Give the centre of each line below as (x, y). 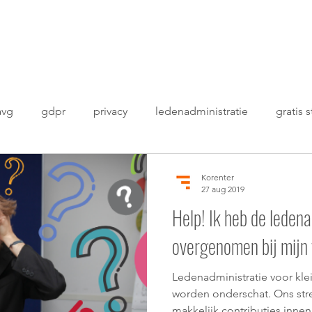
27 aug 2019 (223, 189)
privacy (110, 111)
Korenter (218, 177)
